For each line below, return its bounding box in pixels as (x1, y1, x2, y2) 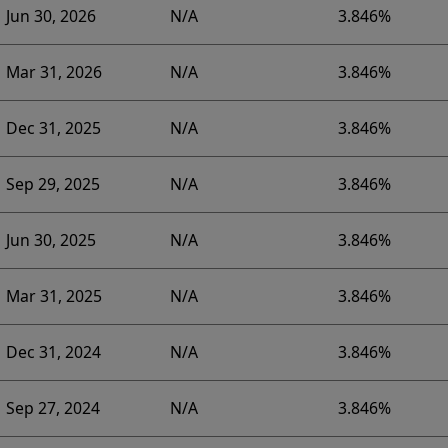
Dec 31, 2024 (5, 341, 101, 364)
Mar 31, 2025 (5, 285, 102, 308)
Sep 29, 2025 (5, 173, 100, 196)
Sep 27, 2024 (5, 397, 100, 420)
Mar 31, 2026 (5, 61, 102, 84)
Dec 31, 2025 (5, 117, 101, 140)
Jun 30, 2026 (5, 5, 96, 28)
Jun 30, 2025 (5, 229, 96, 252)
